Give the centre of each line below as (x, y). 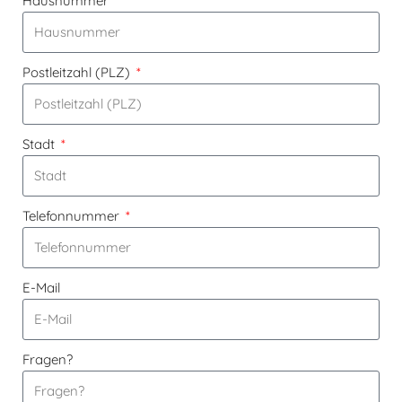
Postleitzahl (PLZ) (78, 73)
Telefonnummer (73, 216)
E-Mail (41, 288)
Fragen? (48, 360)
